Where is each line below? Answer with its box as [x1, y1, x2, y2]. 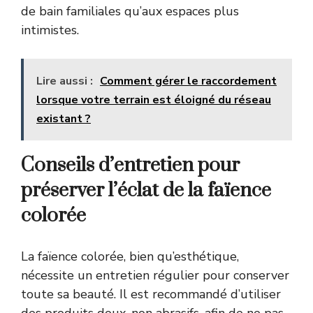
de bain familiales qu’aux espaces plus [21, 2, 239, 20]
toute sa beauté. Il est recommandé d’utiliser [21, 285, 281, 303]
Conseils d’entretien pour [21, 152, 240, 177]
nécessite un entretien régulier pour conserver [21, 266, 289, 284]
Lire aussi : [36, 73, 93, 89]
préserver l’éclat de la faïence [21, 177, 271, 203]
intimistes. [21, 21, 79, 38]
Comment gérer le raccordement [100, 73, 277, 89]
